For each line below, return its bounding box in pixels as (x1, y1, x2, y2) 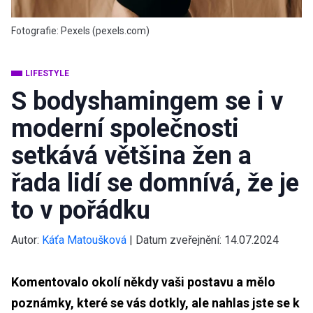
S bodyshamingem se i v (11, 86, 283, 116)
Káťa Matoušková (42, 233, 126, 247)
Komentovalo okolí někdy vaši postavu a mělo (11, 274, 275, 289)
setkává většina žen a (11, 140, 252, 170)
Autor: (11, 233, 39, 247)
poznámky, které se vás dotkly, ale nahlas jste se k (11, 295, 300, 310)
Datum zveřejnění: (136, 233, 224, 247)
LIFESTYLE (25, 68, 69, 78)
